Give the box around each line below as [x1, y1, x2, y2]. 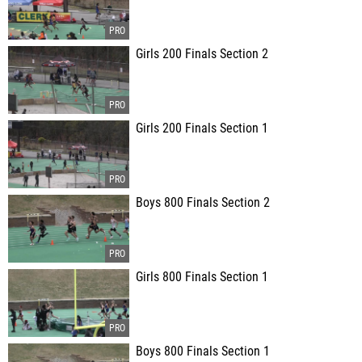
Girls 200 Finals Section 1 [136, 121, 268, 136]
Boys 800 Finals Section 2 [136, 196, 270, 210]
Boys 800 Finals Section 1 [136, 344, 270, 359]
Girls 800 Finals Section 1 [136, 270, 268, 284]
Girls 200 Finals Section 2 [136, 47, 268, 61]
